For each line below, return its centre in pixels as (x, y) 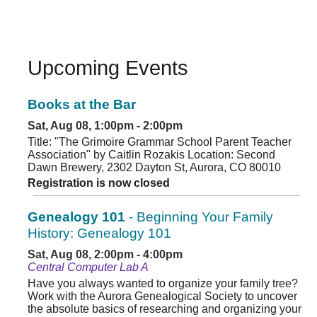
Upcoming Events (108, 68)
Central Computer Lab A (88, 267)
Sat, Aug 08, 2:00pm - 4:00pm (105, 255)
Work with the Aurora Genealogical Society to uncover (162, 296)
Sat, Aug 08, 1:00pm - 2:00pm (105, 126)
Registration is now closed (99, 183)
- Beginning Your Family (199, 217)
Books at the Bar (82, 105)
